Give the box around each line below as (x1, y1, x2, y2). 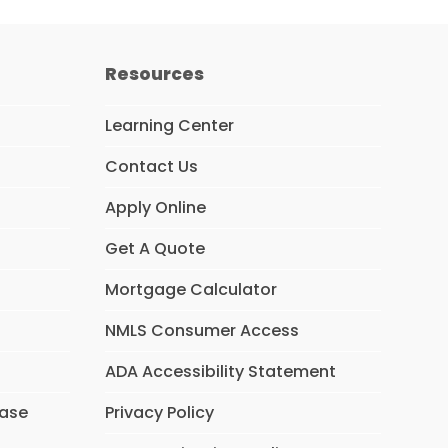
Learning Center (104, 114, 234, 137)
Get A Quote (104, 237, 205, 260)
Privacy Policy (104, 401, 214, 424)
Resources (104, 62, 204, 86)
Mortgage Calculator (104, 278, 277, 301)
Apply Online (104, 196, 206, 219)
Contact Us (104, 155, 198, 178)
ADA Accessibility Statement (104, 360, 336, 383)
